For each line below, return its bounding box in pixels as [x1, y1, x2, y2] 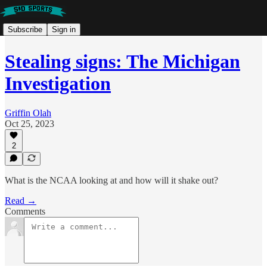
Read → [5, 195, 36, 206]
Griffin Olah [5, 107, 51, 118]
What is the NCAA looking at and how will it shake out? [5, 175, 218, 185]
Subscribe [8, 24, 42, 34]
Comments [5, 206, 45, 216]
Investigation [5, 73, 111, 95]
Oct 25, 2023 [5, 118, 54, 129]
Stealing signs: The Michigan [5, 51, 240, 73]
